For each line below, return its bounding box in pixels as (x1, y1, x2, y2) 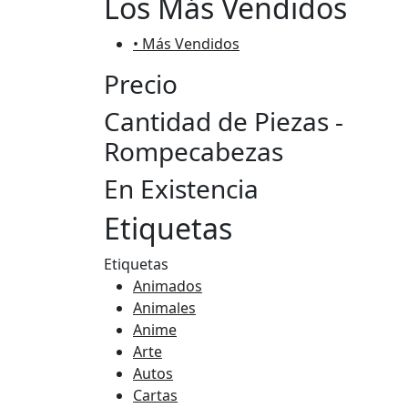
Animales (133, 298, 196, 319)
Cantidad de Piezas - (104, 104, 343, 139)
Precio (104, 66, 178, 102)
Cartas (133, 385, 178, 406)
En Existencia (104, 171, 259, 207)
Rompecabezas (104, 134, 283, 169)
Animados (133, 276, 202, 297)
